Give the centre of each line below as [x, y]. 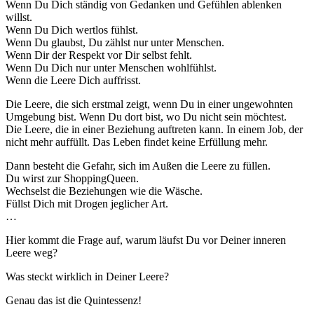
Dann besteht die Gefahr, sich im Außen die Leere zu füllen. [138, 166]
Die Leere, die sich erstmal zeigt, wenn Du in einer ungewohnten [149, 104]
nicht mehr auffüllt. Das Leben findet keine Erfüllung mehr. [137, 142]
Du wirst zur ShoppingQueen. [72, 179]
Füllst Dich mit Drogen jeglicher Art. [87, 204]
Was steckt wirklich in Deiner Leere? [87, 277]
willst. [19, 18]
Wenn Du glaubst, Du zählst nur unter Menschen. [115, 43]
